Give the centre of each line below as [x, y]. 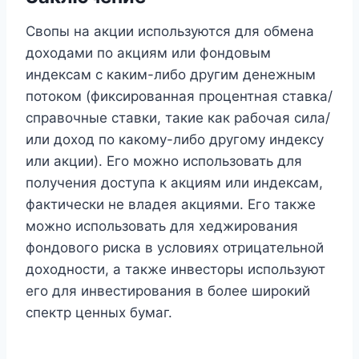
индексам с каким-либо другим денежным [171, 75]
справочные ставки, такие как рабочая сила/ [178, 118]
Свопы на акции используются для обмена [170, 32]
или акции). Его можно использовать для [164, 161]
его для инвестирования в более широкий [168, 291]
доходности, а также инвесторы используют [175, 270]
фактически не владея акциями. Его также [171, 205]
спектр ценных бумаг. [99, 313]
